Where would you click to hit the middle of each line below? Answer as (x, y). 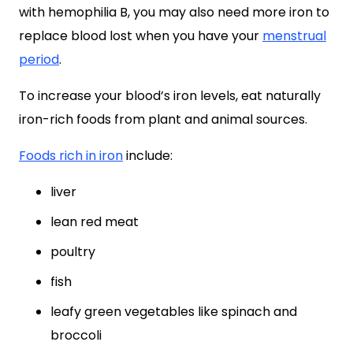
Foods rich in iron (71, 156)
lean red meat (95, 222)
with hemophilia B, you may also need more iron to (174, 12)
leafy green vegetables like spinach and (174, 312)
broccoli (76, 335)
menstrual (294, 36)
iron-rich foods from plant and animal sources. (163, 119)
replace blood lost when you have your (141, 36)
